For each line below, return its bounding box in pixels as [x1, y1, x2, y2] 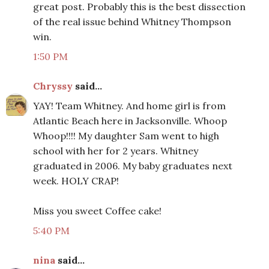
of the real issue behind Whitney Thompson [33, 16, 231, 28]
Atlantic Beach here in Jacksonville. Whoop [33, 115, 227, 127]
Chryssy [33, 80, 73, 92]
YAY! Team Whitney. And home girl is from [33, 100, 226, 112]
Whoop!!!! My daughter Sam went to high [33, 130, 219, 142]
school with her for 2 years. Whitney [33, 145, 198, 157]
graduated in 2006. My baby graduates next [33, 160, 232, 172]
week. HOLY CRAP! [33, 175, 119, 187]
